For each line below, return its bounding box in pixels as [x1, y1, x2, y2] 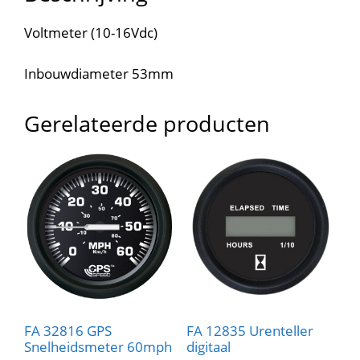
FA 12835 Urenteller [186, 321, 313, 340]
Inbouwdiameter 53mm [24, 63, 174, 83]
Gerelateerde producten [24, 108, 270, 138]
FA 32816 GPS [24, 321, 112, 340]
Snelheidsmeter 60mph [24, 337, 172, 356]
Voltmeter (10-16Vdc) [24, 23, 157, 43]
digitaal [186, 337, 231, 356]
